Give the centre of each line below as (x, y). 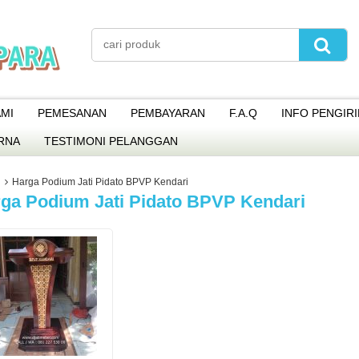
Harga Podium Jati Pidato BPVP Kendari (101, 182)
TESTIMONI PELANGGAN (111, 141)
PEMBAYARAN (168, 113)
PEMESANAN (72, 113)
